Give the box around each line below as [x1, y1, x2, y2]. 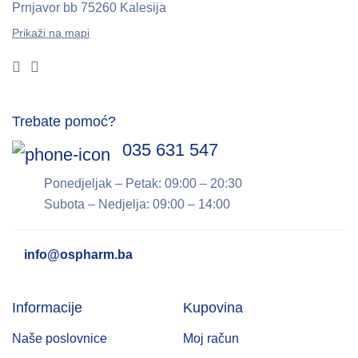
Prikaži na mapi [12, 26, 89, 40]
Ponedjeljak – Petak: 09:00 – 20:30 [44, 177, 242, 191]
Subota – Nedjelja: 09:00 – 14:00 [44, 197, 230, 212]
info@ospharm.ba [24, 248, 133, 262]
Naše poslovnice [12, 332, 107, 346]
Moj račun [183, 332, 239, 346]
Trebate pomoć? [12, 113, 116, 130]
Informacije [12, 300, 82, 316]
